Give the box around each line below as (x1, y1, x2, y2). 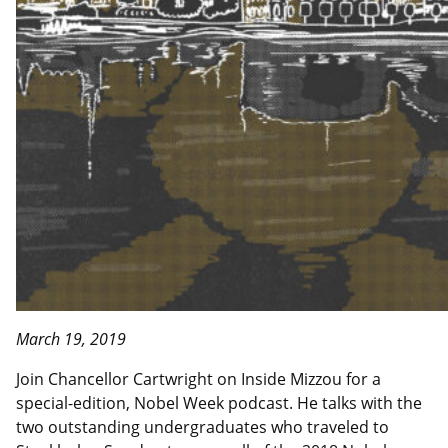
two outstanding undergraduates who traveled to (16, 415, 389, 438)
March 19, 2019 (16, 327, 126, 350)
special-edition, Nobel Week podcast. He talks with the (16, 391, 422, 414)
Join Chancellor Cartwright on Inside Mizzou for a (16, 367, 381, 390)
